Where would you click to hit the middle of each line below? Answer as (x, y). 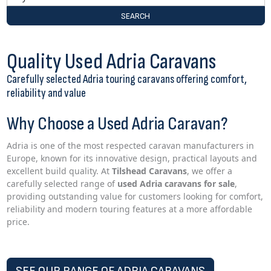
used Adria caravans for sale (176, 184)
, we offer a (209, 171)
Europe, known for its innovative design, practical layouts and (132, 158)
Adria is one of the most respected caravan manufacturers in (130, 146)
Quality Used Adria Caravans (111, 62)
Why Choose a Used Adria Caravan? (117, 124)
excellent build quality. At (59, 171)
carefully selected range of (62, 184)
